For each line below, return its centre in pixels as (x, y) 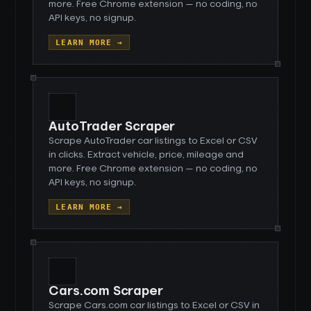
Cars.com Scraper (106, 292)
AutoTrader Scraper (112, 127)
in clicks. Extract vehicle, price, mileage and (146, 155)
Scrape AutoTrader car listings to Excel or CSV (153, 141)
